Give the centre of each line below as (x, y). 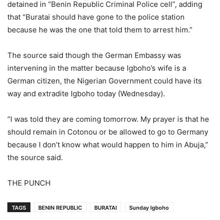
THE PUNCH (29, 183)
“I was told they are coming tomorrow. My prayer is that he (108, 119)
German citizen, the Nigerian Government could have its (105, 81)
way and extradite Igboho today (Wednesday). (86, 94)
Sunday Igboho (149, 208)
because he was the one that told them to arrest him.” (100, 30)
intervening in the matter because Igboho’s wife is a (97, 68)
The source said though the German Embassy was (94, 55)
